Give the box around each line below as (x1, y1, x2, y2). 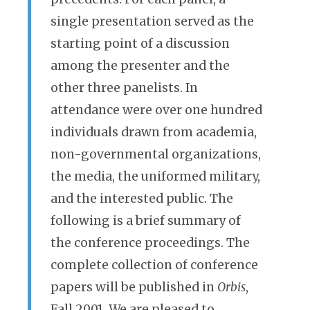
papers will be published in (51, 280, 217, 295)
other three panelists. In (51, 80, 198, 95)
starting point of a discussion (51, 36, 230, 51)
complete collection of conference (51, 257, 258, 273)
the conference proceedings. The (51, 235, 250, 250)
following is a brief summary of (51, 213, 241, 228)
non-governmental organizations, (51, 147, 261, 162)
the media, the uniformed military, (51, 169, 260, 184)
